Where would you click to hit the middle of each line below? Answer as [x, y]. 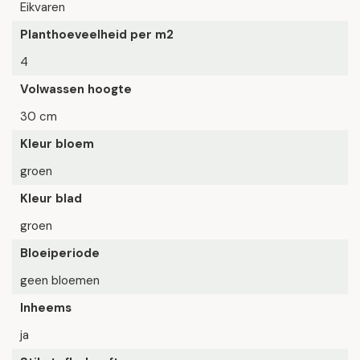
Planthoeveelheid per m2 [97, 35]
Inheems [46, 308]
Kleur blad [51, 198]
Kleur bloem [57, 144]
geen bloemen [60, 280]
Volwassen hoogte [76, 89]
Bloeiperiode [60, 253]
